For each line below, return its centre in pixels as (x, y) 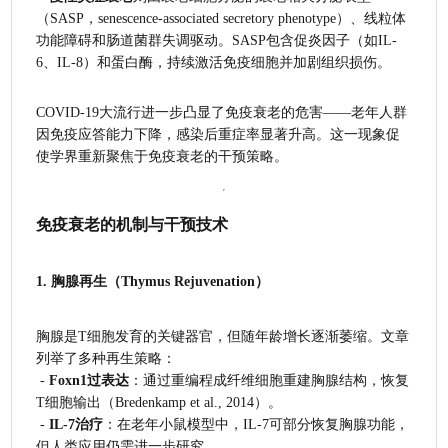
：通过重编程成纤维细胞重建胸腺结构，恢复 (269, 380)
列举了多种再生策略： (106, 358)
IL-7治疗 (76, 424)
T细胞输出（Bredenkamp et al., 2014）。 (159, 402)
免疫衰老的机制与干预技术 (132, 224)
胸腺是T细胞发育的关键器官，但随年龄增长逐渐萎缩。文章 (223, 336)
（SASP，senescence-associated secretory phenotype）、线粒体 (221, 18)
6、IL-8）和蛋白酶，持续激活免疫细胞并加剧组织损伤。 (214, 62)
